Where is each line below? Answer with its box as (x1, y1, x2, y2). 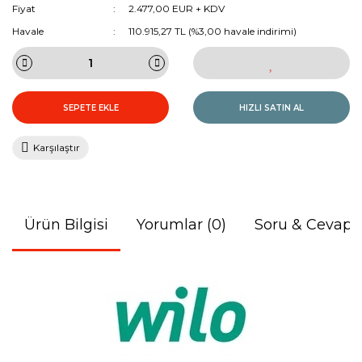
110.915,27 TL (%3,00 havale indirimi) (128, 25, 297, 37)
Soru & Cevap (255, 216, 352, 234)
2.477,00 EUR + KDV (128, 2, 225, 15)
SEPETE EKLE (62, 102, 119, 113)
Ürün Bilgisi (24, 216, 108, 234)
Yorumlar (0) (137, 216, 226, 234)
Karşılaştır (33, 141, 80, 154)
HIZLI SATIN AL (239, 102, 304, 113)
